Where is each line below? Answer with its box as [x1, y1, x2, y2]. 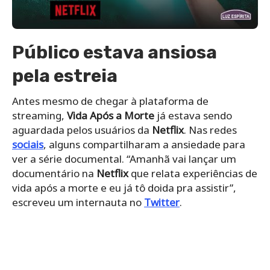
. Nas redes [184, 122, 237, 137]
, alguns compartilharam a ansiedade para [43, 137, 245, 151]
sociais [12, 137, 43, 151]
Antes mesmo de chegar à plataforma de [12, 93, 209, 108]
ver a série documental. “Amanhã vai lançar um [12, 151, 236, 166]
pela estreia [12, 64, 118, 87]
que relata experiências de [128, 166, 257, 180]
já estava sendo [154, 108, 232, 122]
